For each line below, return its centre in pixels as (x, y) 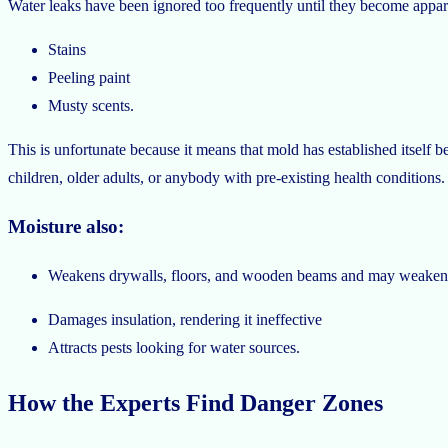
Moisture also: (66, 227)
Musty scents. (93, 105)
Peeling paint (89, 77)
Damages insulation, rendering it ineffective (185, 319)
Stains (67, 49)
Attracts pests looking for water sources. (174, 347)
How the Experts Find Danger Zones (195, 402)
